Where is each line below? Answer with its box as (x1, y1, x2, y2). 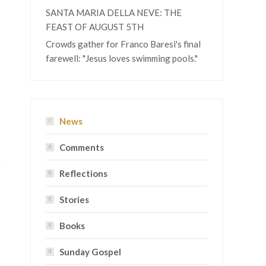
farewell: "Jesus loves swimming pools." (46, 53, 198, 64)
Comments (59, 142, 104, 153)
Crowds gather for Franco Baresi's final (46, 39, 201, 49)
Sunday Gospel (59, 246, 121, 257)
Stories (59, 194, 89, 205)
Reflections (59, 168, 107, 179)
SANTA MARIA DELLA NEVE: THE (46, 7, 182, 18)
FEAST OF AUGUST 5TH (46, 21, 144, 32)
